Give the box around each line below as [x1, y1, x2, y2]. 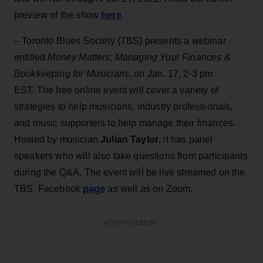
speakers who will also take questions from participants [14, 150, 248, 161]
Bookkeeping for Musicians [14, 68, 130, 79]
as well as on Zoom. [105, 183, 193, 194]
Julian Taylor [100, 134, 159, 144]
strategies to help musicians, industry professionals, [14, 101, 233, 112]
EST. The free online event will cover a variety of [14, 85, 219, 95]
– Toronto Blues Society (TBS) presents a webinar [14, 35, 226, 46]
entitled [14, 52, 46, 62]
